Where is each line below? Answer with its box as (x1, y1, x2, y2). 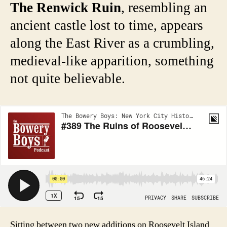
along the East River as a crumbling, (10, 35, 214, 53)
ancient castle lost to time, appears (10, 17, 203, 35)
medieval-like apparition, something (10, 53, 214, 70)
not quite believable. (10, 70, 125, 88)
